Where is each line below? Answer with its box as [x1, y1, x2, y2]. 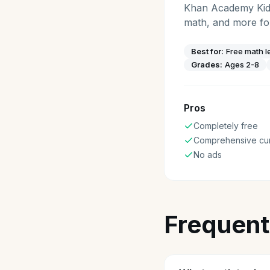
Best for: [191, 46, 224, 56]
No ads [193, 149, 222, 160]
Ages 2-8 [225, 60, 259, 69]
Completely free [193, 121, 258, 131]
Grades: [191, 60, 222, 69]
